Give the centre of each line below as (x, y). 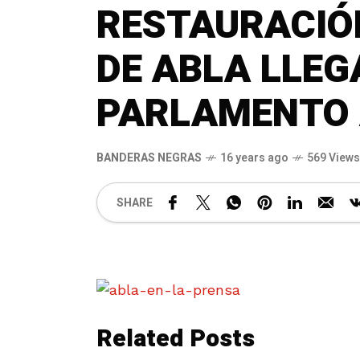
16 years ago (254, 158)
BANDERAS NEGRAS (149, 158)
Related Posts (176, 340)
